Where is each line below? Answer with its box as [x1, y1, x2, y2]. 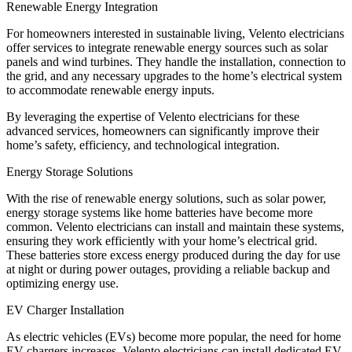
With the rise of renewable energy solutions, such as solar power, [6, 192, 326, 206]
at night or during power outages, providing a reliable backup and [6, 262, 330, 277]
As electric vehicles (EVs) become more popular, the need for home [6, 330, 341, 344]
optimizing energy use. [6, 277, 119, 291]
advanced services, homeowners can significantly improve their [6, 124, 319, 138]
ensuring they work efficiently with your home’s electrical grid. [6, 234, 317, 248]
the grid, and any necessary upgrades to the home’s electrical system [6, 69, 342, 83]
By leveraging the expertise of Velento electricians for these [6, 110, 299, 124]
